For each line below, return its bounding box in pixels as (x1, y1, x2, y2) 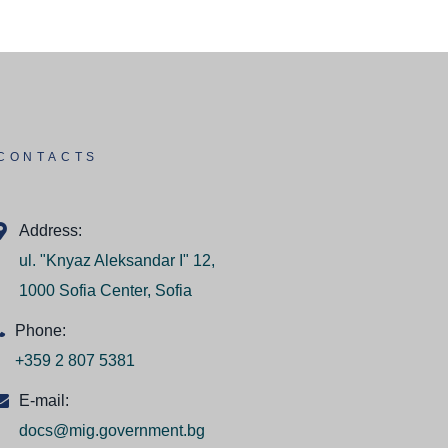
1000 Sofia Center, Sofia (19, 282, 192, 300)
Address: (19, 222, 82, 240)
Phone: (15, 322, 66, 340)
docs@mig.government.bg (19, 422, 205, 440)
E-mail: (19, 392, 69, 410)
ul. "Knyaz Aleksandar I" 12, (19, 252, 215, 270)
